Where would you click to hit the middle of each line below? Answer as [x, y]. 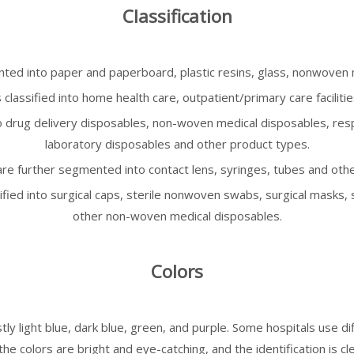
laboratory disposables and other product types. [177, 144]
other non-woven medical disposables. [177, 216]
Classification [177, 16]
